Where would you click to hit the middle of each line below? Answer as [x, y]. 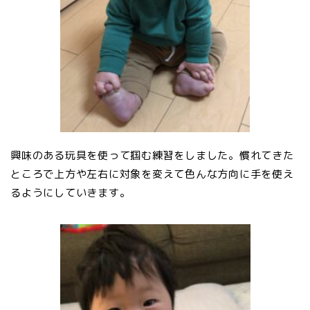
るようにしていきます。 [71, 193]
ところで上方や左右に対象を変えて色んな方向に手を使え [152, 174]
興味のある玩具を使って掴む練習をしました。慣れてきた [152, 156]
